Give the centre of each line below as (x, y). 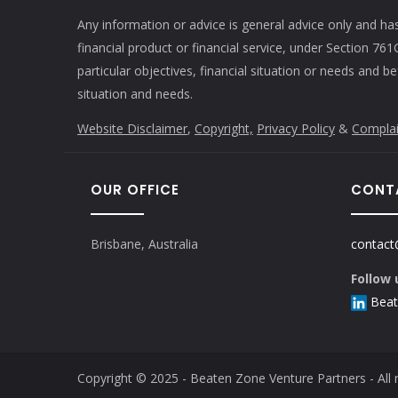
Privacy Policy (296, 128)
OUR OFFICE (135, 189)
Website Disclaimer (132, 128)
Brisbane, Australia (144, 243)
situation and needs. (135, 93)
